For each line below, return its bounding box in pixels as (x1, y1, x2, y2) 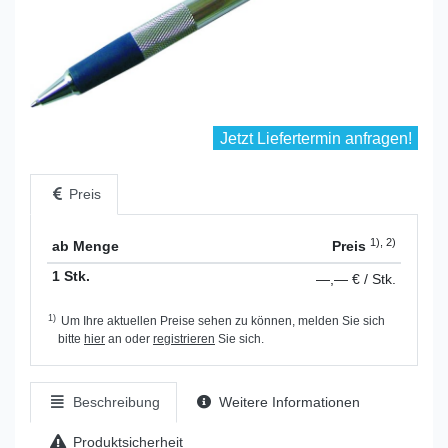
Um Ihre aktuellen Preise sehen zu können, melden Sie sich (58, 315, 385, 328)
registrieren (153, 333, 215, 346)
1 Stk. (51, 268, 90, 285)
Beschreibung (68, 394, 160, 411)
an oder (105, 333, 153, 346)
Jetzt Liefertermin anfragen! (219, 129, 412, 148)
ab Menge (51, 238, 119, 255)
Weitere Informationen (215, 394, 361, 411)
